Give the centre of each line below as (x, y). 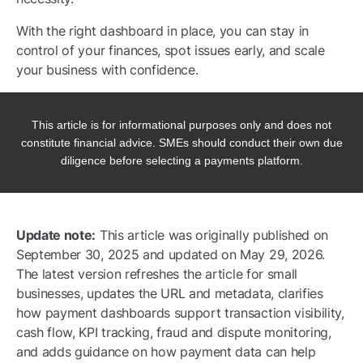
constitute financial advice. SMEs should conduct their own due (181, 143)
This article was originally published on (212, 235)
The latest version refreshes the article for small (157, 274)
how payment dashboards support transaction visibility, (180, 313)
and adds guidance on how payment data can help (166, 352)
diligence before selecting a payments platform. (181, 160)
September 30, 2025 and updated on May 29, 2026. (171, 254)
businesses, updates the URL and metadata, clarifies (170, 293)
